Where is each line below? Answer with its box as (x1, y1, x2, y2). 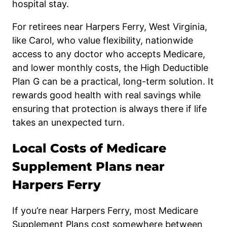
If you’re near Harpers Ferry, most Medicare (12, 205, 198, 216)
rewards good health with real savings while (12, 89, 201, 100)
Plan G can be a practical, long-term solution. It (12, 75, 214, 87)
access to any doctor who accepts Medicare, (12, 48, 205, 59)
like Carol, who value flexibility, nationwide (12, 34, 193, 46)
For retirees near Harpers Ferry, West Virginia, (12, 21, 207, 32)
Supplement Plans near (12, 159, 165, 174)
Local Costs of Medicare (12, 140, 166, 156)
